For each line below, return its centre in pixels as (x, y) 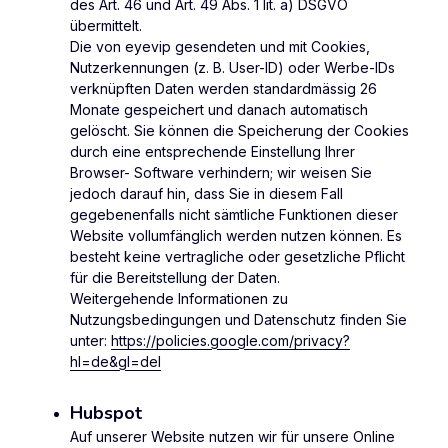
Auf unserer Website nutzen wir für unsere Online (232, 437)
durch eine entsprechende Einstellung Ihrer (212, 152)
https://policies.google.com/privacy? (230, 341)
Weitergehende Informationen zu (179, 299)
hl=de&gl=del (115, 362)
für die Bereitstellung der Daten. (175, 278)
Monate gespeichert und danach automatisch (219, 110)
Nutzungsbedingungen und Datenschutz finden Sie (238, 320)
